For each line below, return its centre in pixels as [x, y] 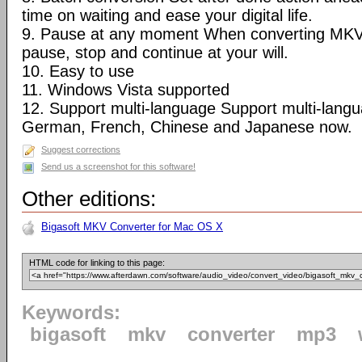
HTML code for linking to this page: [97, 263]
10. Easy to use [78, 71]
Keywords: [71, 313]
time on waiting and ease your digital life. [167, 15]
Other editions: [89, 199]
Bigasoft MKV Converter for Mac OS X [132, 227]
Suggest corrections [81, 149]
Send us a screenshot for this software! [118, 166]
